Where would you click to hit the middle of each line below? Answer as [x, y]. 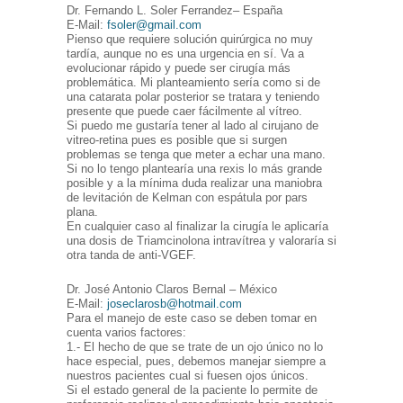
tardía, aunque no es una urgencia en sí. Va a [185, 54]
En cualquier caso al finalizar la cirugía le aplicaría [197, 227]
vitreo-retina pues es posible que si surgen [177, 140]
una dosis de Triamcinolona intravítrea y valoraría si [201, 241]
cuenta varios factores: [126, 333]
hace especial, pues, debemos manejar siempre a [196, 362]
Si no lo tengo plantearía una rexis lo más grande [194, 169]
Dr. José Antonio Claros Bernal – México [172, 290]
